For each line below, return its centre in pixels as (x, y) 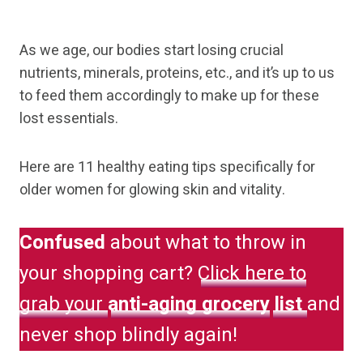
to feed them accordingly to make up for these (169, 96)
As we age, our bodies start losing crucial (152, 51)
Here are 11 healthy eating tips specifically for (167, 168)
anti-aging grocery (189, 305)
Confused (62, 243)
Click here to (252, 274)
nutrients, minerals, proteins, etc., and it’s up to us (177, 74)
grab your (64, 305)
